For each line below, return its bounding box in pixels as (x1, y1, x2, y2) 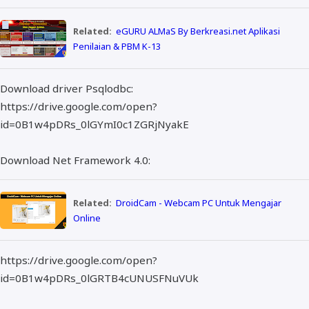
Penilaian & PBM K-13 (72, 39, 161, 52)
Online (72, 211, 101, 224)
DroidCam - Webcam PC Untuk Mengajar (116, 196, 281, 209)
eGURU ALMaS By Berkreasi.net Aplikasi (116, 24, 280, 37)
